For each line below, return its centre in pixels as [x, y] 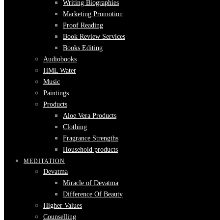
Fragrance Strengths [91, 138]
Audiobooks [60, 59]
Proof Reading [83, 25]
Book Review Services [94, 37]
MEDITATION [44, 161]
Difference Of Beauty [93, 194]
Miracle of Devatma [91, 183]
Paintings [56, 93]
